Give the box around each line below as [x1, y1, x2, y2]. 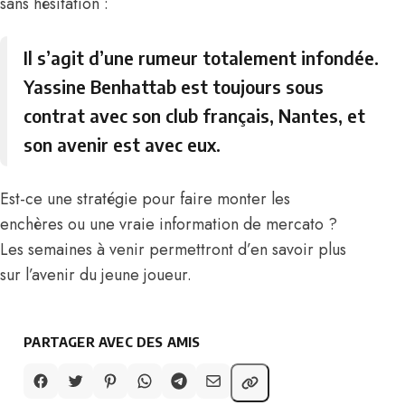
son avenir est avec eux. [24, 133, 221, 156]
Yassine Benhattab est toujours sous [24, 75, 325, 99]
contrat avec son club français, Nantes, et [24, 104, 366, 127]
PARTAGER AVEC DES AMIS [24, 334, 201, 351]
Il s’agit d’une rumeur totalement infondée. [24, 46, 380, 70]
